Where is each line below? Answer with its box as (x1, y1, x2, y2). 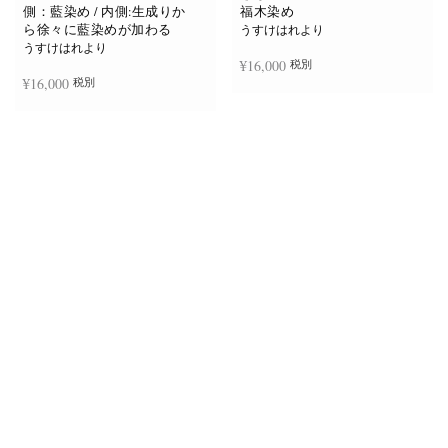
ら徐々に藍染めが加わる (23, 21, 172, 39)
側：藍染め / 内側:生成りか (23, 3, 186, 21)
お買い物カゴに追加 (240, 106, 348, 123)
